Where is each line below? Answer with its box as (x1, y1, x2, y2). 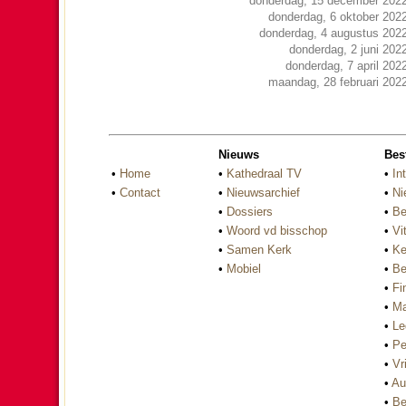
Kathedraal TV (227, 166, 302, 180)
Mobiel (227, 261, 261, 275)
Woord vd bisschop (227, 223, 327, 237)
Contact (120, 185, 160, 199)
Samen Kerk (227, 242, 292, 256)
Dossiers (227, 204, 273, 218)
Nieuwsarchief (227, 185, 300, 199)
